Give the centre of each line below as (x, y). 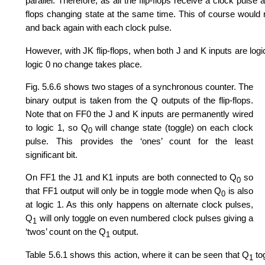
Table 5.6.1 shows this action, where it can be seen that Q (137, 254)
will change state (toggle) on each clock (173, 127)
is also (240, 191)
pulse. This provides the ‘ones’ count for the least (139, 141)
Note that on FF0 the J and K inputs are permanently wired (139, 114)
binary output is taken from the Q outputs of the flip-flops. (139, 100)
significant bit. (52, 154)
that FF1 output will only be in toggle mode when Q (124, 191)
